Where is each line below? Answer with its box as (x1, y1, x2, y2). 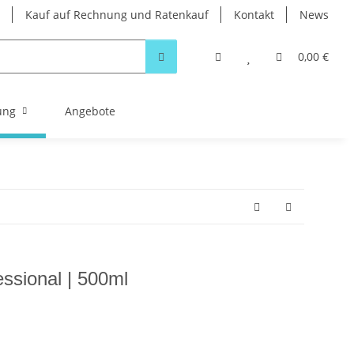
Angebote (65, 104, 115, 119)
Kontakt (234, 7, 274, 22)
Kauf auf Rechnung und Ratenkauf (25, 7, 209, 22)
